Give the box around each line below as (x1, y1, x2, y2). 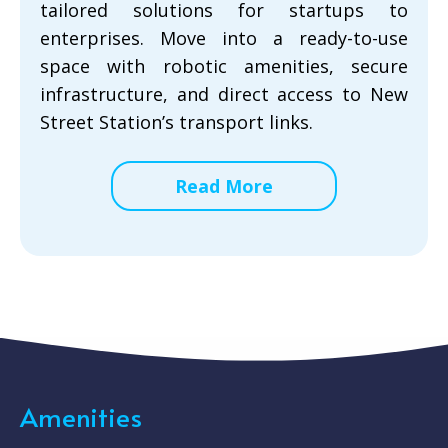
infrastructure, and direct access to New (40, 82, 408, 106)
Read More (175, 174, 273, 198)
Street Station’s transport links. (40, 110, 313, 134)
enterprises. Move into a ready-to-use (40, 26, 408, 50)
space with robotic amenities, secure (40, 54, 408, 78)
